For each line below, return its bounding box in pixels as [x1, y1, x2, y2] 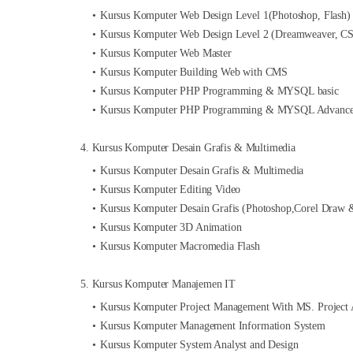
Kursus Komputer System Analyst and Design [99, 339, 299, 351]
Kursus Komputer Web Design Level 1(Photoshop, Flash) [99, 9, 351, 21]
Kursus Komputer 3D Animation [99, 221, 242, 233]
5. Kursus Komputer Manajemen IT [80, 278, 236, 290]
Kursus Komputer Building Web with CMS [99, 66, 288, 78]
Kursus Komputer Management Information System [99, 320, 325, 332]
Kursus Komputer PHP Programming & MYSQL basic [99, 85, 339, 97]
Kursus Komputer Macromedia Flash [99, 240, 260, 252]
